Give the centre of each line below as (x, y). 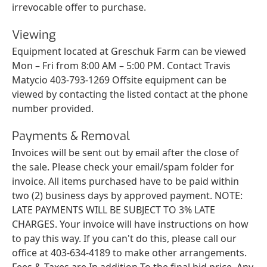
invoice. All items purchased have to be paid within (125, 181)
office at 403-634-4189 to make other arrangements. (129, 252)
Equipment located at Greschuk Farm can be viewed (129, 51)
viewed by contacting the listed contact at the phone (130, 94)
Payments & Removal (71, 136)
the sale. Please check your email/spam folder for (123, 167)
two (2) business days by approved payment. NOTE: (127, 195)
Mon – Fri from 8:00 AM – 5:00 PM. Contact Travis (121, 65)
